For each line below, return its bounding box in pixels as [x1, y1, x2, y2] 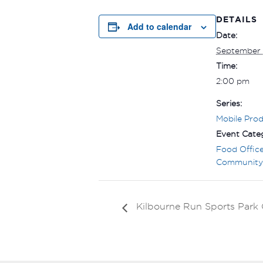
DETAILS [216, 14, 257, 24]
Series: [216, 98, 242, 108]
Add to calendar [127, 20, 191, 32]
